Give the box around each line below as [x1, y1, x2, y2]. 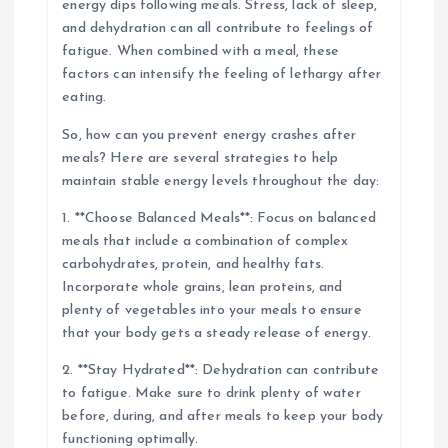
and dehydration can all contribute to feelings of [62, 21, 374, 37]
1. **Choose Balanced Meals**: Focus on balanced [62, 210, 376, 226]
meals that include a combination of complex [62, 233, 349, 249]
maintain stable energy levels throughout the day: [62, 173, 380, 189]
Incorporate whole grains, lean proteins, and [62, 279, 343, 295]
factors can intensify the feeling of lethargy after [62, 67, 382, 83]
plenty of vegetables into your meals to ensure [62, 302, 362, 318]
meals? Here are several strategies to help [62, 150, 339, 166]
